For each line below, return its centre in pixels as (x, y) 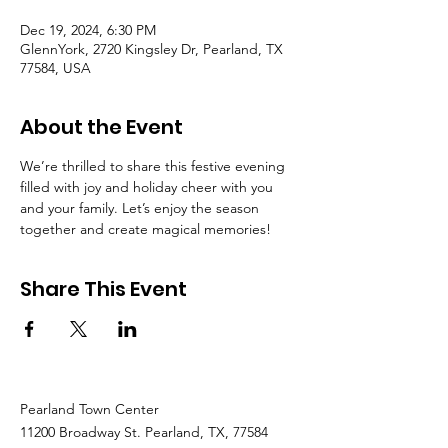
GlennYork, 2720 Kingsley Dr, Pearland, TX (151, 49)
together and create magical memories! (147, 229)
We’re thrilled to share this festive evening (154, 166)
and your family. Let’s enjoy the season (141, 208)
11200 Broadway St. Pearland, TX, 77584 (144, 432)
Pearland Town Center (89, 409)
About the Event (101, 127)
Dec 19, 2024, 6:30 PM (88, 30)
